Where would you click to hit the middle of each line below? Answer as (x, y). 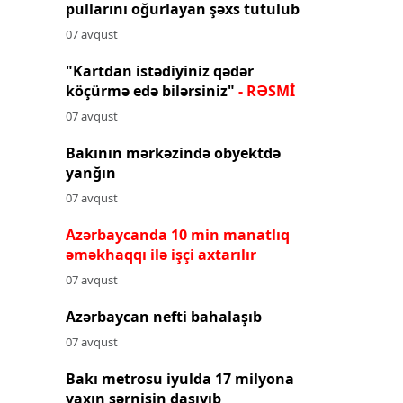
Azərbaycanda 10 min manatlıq (178, 234)
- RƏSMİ (267, 90)
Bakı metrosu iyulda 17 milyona (180, 378)
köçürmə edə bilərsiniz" (152, 90)
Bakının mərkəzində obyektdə (173, 152)
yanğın (91, 172)
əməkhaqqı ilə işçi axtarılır (161, 254)
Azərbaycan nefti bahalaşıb (164, 316)
